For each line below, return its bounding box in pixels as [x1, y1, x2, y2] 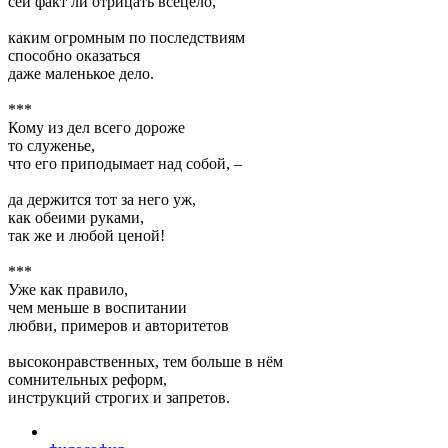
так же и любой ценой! [8, 226, 165, 244]
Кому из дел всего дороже [8, 118, 185, 136]
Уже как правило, [8, 280, 128, 298]
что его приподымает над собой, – [8, 154, 242, 172]
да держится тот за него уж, [8, 190, 196, 208]
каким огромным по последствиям [8, 28, 245, 46]
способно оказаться [8, 46, 140, 64]
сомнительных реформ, [8, 370, 167, 388]
